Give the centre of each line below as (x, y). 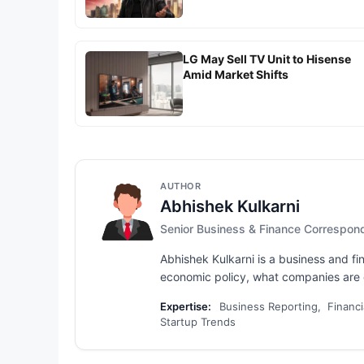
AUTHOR (180, 186)
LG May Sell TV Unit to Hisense (267, 58)
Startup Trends (198, 321)
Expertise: (186, 306)
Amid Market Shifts (236, 74)
